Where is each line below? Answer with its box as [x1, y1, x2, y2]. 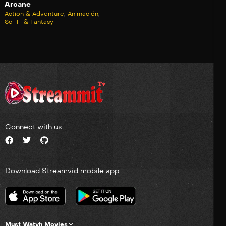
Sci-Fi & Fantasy [5, 18, 53, 26]
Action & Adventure [5, 10, 64, 18]
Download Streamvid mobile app [5, 166, 119, 176]
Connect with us [5, 123, 62, 132]
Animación [68, 10, 98, 18]
